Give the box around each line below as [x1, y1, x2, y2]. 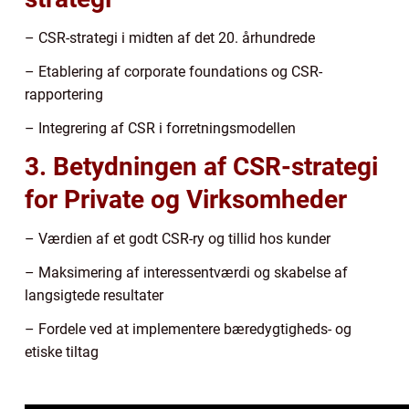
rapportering [25, 85, 103, 103]
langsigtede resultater [25, 286, 163, 304]
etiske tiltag [25, 342, 99, 361]
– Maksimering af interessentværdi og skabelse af [25, 263, 348, 281]
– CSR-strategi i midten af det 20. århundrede [25, 28, 315, 47]
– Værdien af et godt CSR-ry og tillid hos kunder [25, 229, 330, 247]
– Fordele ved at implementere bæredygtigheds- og [25, 320, 351, 338]
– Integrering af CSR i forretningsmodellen [25, 119, 296, 137]
